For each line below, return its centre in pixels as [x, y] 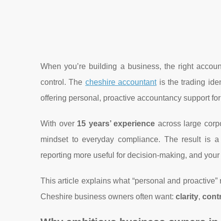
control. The [63, 82]
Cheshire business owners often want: [108, 197]
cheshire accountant [121, 82]
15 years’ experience [116, 124]
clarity [187, 197]
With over [59, 124]
